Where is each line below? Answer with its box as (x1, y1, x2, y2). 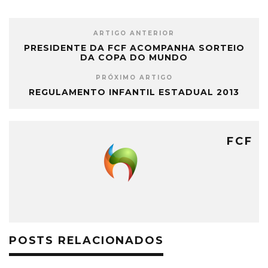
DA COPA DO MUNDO (80, 51, 188, 63)
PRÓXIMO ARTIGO (95, 73, 173, 81)
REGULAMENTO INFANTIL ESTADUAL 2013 (29, 86, 239, 98)
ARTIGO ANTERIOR (93, 29, 175, 37)
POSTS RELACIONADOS (9, 233, 164, 247)
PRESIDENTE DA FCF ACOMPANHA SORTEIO (23, 42, 245, 53)
